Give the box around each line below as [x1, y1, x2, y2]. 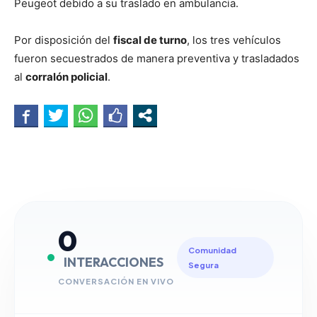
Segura [188, 260, 219, 270]
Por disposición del [14, 33, 113, 47]
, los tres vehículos [187, 33, 281, 47]
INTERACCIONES [63, 254, 163, 270]
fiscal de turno [113, 33, 187, 47]
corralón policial [25, 70, 108, 83]
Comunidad [188, 245, 236, 255]
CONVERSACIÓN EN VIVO [57, 276, 174, 286]
